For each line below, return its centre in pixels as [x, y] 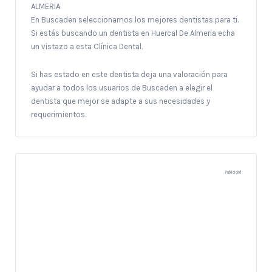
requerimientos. [59, 114]
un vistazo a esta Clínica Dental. [87, 46]
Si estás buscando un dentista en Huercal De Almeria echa [133, 33]
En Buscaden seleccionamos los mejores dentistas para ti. [135, 19]
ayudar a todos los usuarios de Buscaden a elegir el [122, 87]
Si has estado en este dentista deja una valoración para [129, 74]
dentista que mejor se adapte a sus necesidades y [121, 101]
